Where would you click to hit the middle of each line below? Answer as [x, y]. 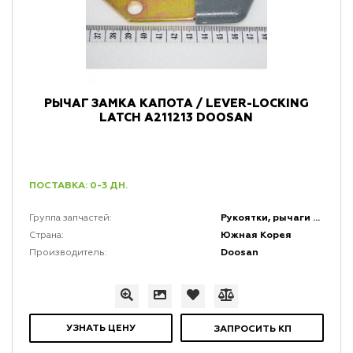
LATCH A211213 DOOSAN [176, 118]
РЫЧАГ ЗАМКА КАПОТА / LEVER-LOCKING [176, 104]
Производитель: [68, 253]
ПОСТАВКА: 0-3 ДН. [78, 186]
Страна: [46, 236]
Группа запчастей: [70, 219]
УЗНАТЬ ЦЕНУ [100, 329]
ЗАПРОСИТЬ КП [252, 329]
